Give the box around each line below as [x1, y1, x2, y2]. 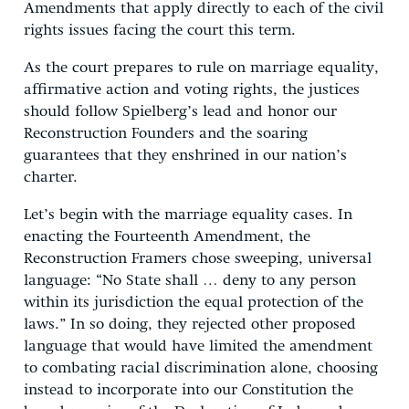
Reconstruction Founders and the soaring [24, 125, 308, 142]
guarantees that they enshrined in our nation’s [24, 147, 347, 163]
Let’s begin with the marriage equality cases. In [24, 206, 352, 223]
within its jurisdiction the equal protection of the [24, 294, 363, 310]
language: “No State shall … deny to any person [24, 272, 356, 288]
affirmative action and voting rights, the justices [24, 81, 360, 98]
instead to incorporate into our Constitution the [24, 382, 353, 398]
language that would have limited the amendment [24, 338, 372, 354]
